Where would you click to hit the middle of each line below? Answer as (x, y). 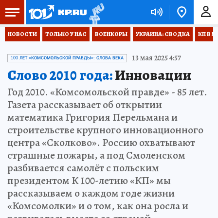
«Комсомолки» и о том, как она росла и (98, 206)
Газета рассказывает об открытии (85, 105)
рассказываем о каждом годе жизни (91, 193)
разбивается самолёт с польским (83, 168)
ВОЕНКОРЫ (111, 34)
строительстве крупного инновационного (105, 130)
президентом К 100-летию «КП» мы (89, 181)
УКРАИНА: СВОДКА (163, 34)
